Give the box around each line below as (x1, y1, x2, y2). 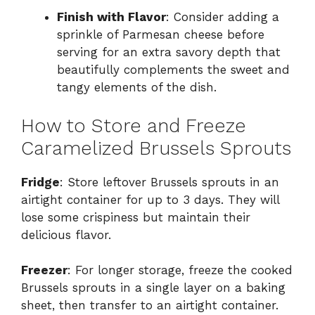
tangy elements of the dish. (57, 80, 217, 95)
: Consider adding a (166, 10, 279, 25)
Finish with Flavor (57, 10, 166, 25)
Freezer (21, 263, 67, 278)
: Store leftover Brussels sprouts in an (60, 174, 279, 189)
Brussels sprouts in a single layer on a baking (21, 281, 285, 295)
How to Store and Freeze (21, 114, 246, 137)
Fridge (21, 174, 60, 189)
